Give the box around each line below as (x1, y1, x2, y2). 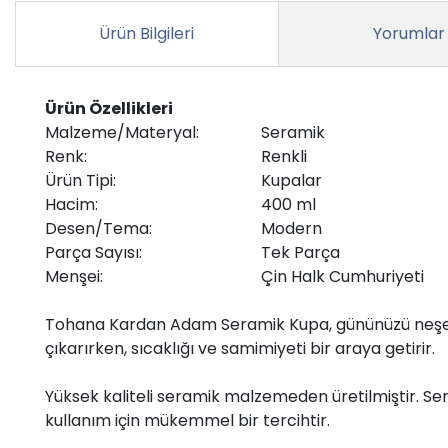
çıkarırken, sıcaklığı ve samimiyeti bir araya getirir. (45, 336, 435, 360)
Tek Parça (261, 240, 340, 264)
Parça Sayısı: (45, 240, 142, 264)
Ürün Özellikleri (45, 96, 173, 120)
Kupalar (261, 168, 322, 192)
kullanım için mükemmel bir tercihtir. (45, 408, 330, 432)
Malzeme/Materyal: (45, 120, 199, 144)
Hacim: (45, 192, 98, 216)
